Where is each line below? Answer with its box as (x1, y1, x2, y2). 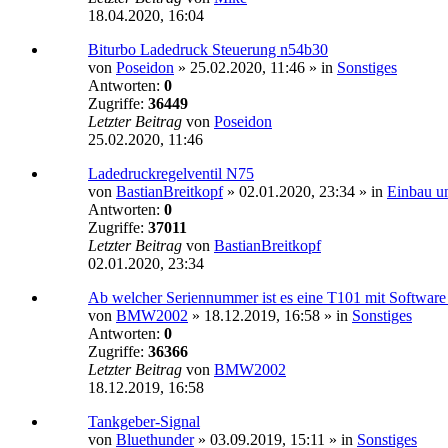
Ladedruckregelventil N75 (88, 165, 254, 183)
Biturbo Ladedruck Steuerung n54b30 (88, 41, 328, 59)
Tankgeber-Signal (88, 413, 200, 431)
